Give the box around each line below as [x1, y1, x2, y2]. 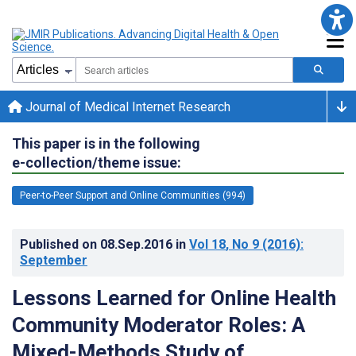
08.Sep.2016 [100, 236, 176, 252]
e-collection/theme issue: [12, 153, 181, 171]
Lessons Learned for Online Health [12, 285, 336, 310]
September [20, 252, 87, 268]
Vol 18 [189, 236, 226, 252]
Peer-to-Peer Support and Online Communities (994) [20, 189, 246, 201]
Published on [20, 236, 100, 252]
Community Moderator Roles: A [12, 312, 305, 337]
